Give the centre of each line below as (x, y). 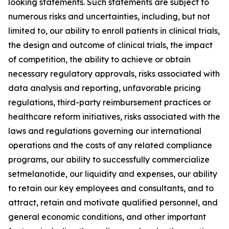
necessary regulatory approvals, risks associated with (114, 73)
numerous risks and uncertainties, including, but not (109, 16)
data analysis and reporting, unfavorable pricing (105, 88)
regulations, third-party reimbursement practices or (110, 102)
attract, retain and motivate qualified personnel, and (113, 202)
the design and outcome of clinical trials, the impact (110, 45)
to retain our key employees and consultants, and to (111, 188)
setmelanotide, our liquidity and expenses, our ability (113, 174)
